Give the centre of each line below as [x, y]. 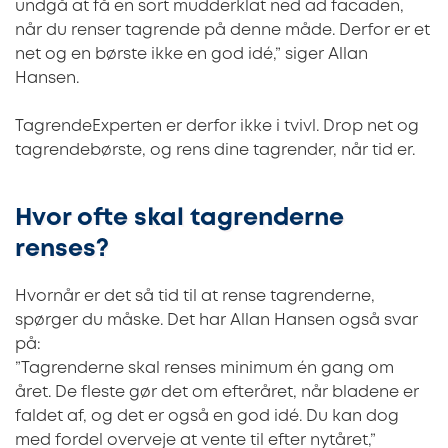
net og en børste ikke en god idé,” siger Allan [191, 55]
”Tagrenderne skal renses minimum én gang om [204, 368]
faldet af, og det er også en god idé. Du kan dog [207, 416]
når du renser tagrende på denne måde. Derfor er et [222, 31]
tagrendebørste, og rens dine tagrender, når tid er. [215, 151]
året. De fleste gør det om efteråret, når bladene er [217, 392]
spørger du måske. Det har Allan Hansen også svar [216, 320]
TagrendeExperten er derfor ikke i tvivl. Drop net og [217, 127]
